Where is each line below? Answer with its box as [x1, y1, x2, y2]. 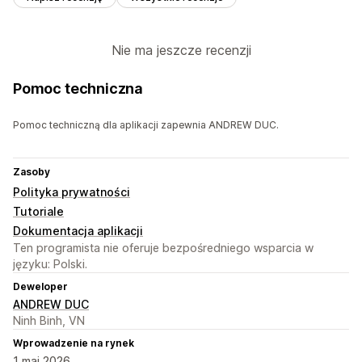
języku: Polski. [13, 257, 87, 271]
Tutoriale [13, 204, 64, 219]
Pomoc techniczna [13, 80, 144, 98]
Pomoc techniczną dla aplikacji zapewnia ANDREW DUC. [13, 119, 279, 132]
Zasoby [13, 166, 50, 179]
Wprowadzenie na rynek [13, 337, 134, 350]
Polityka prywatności [13, 185, 130, 200]
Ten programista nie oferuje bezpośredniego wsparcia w [13, 241, 314, 255]
